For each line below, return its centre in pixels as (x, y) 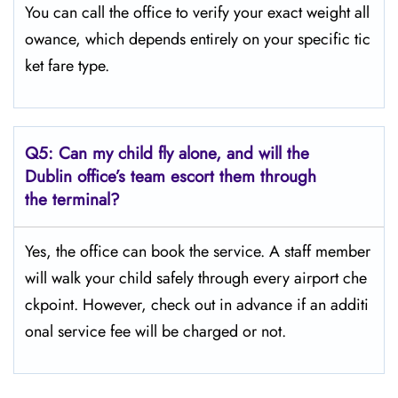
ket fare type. (69, 66)
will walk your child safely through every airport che (196, 278)
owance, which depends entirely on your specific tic (198, 39)
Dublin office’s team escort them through (171, 176)
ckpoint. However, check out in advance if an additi (197, 305)
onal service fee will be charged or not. (158, 331)
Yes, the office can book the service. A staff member (198, 251)
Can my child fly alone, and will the (184, 153)
